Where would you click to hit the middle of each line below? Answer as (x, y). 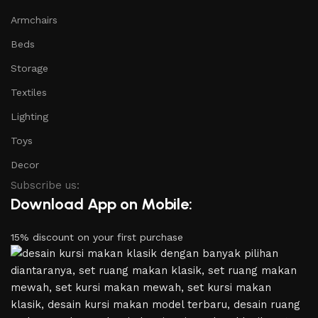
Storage (29, 68)
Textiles (29, 92)
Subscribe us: (45, 185)
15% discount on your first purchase (97, 237)
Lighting (29, 116)
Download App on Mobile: (102, 204)
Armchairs (34, 20)
